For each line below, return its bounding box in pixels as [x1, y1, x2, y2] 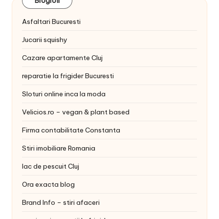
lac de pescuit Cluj [22, 162, 79, 171]
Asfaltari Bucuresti [22, 17, 81, 26]
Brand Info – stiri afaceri [22, 198, 100, 207]
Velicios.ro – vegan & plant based [22, 108, 130, 117]
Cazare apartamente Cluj [22, 53, 103, 63]
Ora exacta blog [22, 180, 75, 189]
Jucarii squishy [22, 35, 67, 44]
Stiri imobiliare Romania [22, 144, 95, 153]
